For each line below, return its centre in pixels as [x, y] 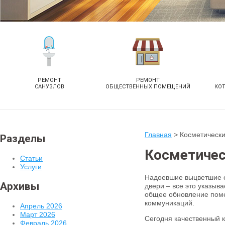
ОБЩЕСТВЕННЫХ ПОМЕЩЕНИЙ [148, 87]
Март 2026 [38, 214]
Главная [158, 135]
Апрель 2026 [41, 206]
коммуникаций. [170, 203]
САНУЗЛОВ [49, 87]
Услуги [31, 166]
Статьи [31, 158]
